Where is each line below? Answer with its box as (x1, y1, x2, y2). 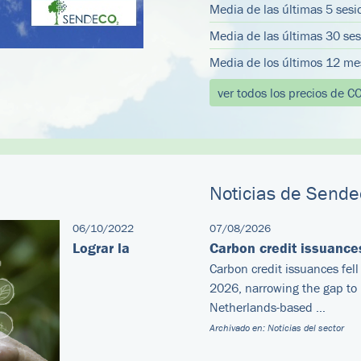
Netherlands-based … (210, 299, 326, 315)
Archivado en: (210, 322, 268, 334)
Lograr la (73, 239, 130, 257)
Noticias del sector (268, 322, 344, 334)
